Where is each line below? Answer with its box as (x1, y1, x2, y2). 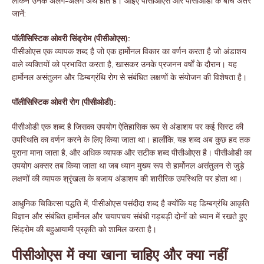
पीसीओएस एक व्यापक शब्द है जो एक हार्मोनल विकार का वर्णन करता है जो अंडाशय (12, 46, 246, 57)
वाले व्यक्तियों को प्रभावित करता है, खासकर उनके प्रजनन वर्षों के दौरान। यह (12, 59, 237, 70)
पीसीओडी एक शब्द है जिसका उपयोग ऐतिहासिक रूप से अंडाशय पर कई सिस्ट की (12, 121, 243, 133)
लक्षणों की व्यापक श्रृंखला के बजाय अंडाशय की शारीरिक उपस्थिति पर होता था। (12, 173, 242, 184)
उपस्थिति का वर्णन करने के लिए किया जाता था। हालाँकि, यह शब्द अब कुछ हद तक (12, 134, 250, 146)
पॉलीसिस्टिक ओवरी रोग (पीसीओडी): (12, 97, 116, 108)
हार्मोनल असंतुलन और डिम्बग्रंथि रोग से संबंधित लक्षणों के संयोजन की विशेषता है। (12, 72, 247, 83)
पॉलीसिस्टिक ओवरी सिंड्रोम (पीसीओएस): (12, 33, 130, 44)
